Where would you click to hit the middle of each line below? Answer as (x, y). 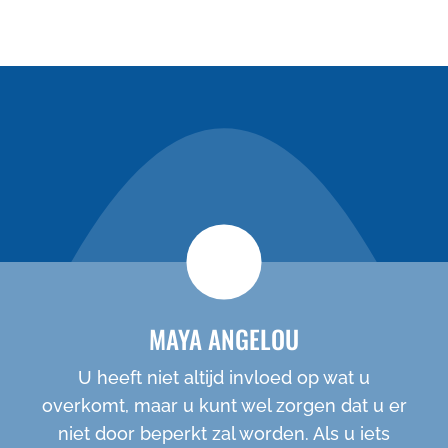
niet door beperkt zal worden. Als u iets (224, 434)
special (224, 183)
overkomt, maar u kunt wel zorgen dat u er (224, 406)
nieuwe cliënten (252, 147)
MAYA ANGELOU (224, 339)
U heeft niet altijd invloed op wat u (224, 378)
